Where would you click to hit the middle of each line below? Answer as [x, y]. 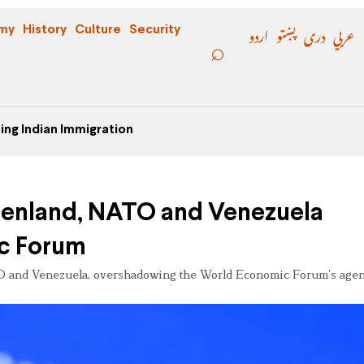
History [45, 30]
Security [155, 30]
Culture [98, 30]
